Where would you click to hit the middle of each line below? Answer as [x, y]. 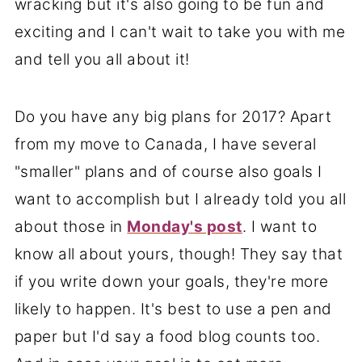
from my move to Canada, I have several [165, 145]
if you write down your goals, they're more [171, 282]
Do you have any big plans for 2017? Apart [173, 117]
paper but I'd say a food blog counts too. [167, 337]
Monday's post [185, 227]
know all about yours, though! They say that [179, 255]
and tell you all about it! [102, 60]
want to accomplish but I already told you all [180, 200]
